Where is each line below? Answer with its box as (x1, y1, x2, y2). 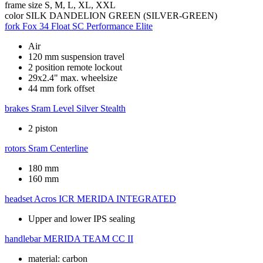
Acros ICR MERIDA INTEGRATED (34, 194, 176, 204)
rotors (5, 143, 26, 154)
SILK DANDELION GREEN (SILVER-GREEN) (26, 11, 217, 21)
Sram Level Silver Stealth (31, 103, 126, 114)
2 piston (28, 123, 58, 134)
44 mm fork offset (28, 83, 95, 94)
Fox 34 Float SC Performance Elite (22, 21, 153, 32)
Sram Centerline (28, 143, 88, 154)
